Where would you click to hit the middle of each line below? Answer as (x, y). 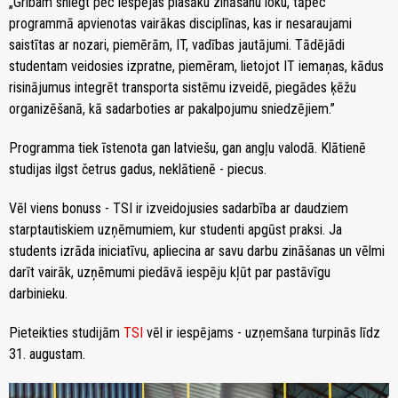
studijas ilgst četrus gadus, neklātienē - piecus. (138, 169)
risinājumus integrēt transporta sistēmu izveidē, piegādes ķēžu (183, 87)
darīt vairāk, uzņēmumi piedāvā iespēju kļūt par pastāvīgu (170, 272)
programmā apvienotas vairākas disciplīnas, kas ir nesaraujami (180, 23)
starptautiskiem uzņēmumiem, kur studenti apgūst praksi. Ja (175, 229)
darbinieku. (38, 293)
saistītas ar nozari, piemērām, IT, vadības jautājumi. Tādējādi (177, 44)
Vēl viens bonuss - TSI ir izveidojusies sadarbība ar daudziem (179, 208)
